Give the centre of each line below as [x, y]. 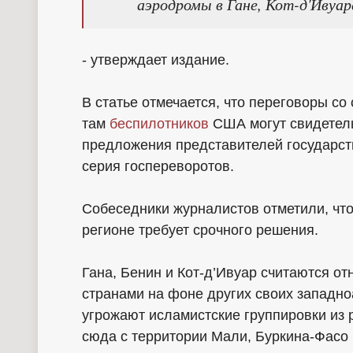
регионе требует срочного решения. [200, 230]
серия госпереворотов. [158, 167]
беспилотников [159, 124]
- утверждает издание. [156, 60]
